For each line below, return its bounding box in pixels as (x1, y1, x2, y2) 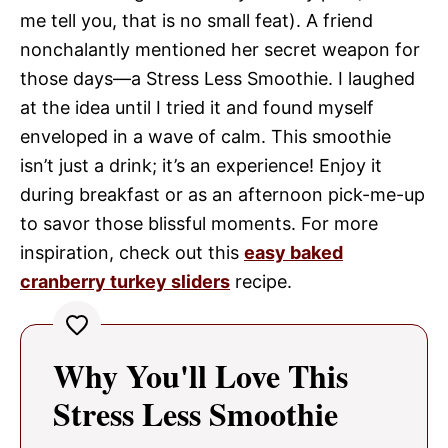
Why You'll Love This (53, 351, 348, 399)
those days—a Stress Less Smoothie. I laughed (20, 67, 415, 89)
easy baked (244, 241, 343, 263)
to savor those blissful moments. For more (20, 212, 378, 234)
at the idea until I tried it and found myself (20, 96, 374, 118)
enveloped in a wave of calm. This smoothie (20, 125, 391, 147)
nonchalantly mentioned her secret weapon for (20, 38, 420, 60)
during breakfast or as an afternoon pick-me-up (20, 183, 425, 205)
